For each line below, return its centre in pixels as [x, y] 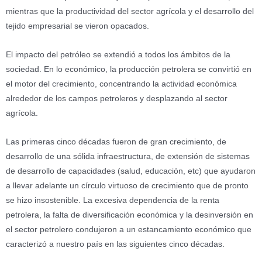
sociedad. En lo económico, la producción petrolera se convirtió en [129, 70]
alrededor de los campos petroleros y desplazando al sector [117, 99]
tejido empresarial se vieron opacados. [77, 26]
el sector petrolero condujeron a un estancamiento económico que [129, 230]
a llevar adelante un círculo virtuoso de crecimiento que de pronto [127, 186]
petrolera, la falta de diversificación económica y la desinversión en [130, 215]
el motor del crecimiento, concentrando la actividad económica [121, 84]
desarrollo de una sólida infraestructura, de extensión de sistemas [128, 157]
